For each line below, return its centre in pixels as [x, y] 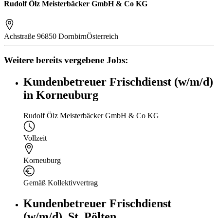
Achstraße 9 [22, 36]
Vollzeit [35, 138]
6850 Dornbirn [64, 36]
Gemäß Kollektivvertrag [61, 182]
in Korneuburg [61, 95]
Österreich [102, 36]
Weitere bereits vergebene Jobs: [66, 60]
